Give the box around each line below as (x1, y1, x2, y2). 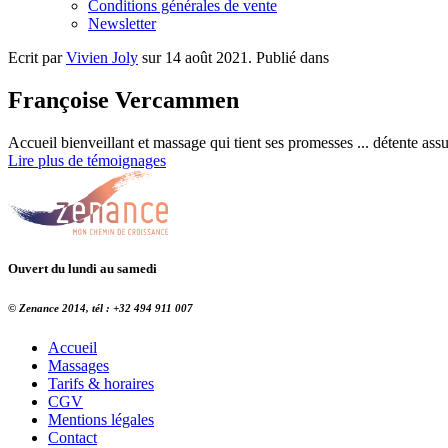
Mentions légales (48, 411, 154, 429)
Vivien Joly (66, 49, 138, 67)
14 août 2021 (165, 49, 248, 67)
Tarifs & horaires (48, 375, 154, 393)
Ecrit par (8, 49, 66, 67)
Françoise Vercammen (8, 87, 239, 114)
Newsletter (88, 15, 156, 33)
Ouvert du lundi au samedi (8, 261, 157, 277)
